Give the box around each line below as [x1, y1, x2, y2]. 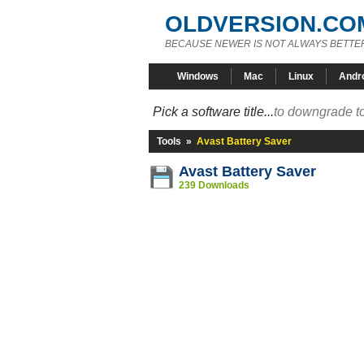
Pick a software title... [153, 105, 274, 119]
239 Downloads [179, 180, 249, 191]
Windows [177, 71, 219, 82]
